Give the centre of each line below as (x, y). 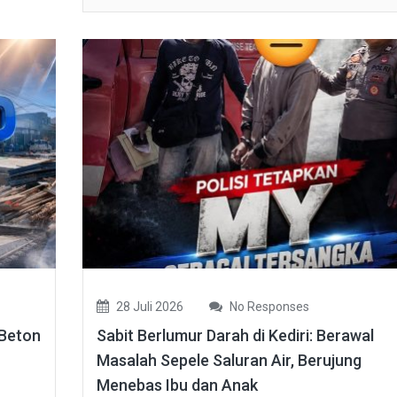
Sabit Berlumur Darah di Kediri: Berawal (235, 336)
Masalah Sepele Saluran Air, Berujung (229, 361)
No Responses (268, 307)
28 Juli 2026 (148, 307)
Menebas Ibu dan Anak (177, 385)
